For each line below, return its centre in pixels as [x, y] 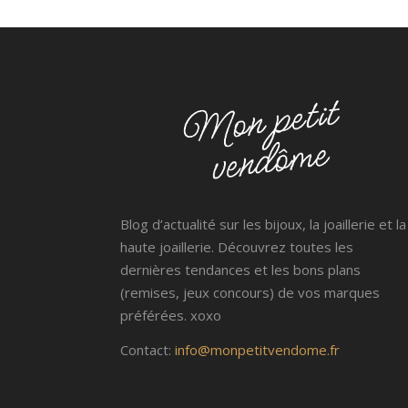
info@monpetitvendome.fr [257, 350]
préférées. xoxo [171, 316]
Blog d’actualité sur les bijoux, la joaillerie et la [263, 224]
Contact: [148, 350]
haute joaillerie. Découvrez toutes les [237, 247]
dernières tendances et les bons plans [240, 270]
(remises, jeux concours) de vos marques [250, 293]
